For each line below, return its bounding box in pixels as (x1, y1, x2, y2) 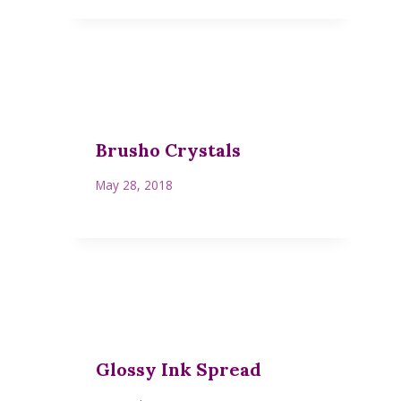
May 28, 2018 (96, 176, 174, 194)
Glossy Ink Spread (96, 358, 262, 381)
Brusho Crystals (96, 138, 242, 161)
